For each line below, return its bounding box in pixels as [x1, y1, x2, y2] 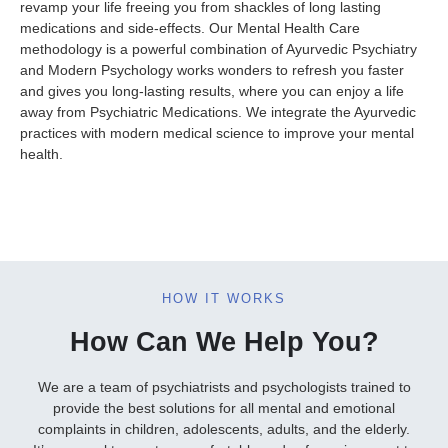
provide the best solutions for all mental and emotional [53, 400, 395, 417]
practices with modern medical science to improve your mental [20, 125, 414, 142]
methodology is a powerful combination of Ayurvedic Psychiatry [20, 41, 417, 58]
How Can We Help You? [69, 327, 379, 358]
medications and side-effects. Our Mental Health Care [20, 20, 360, 37]
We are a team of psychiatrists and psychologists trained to [37, 379, 411, 396]
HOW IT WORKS [162, 291, 286, 307]
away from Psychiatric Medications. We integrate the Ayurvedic [20, 104, 416, 121]
